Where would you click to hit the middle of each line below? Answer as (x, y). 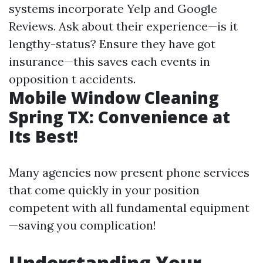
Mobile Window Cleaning (114, 97)
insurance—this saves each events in (109, 61)
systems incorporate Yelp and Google (113, 9)
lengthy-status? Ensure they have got (112, 44)
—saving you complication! (82, 225)
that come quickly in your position (104, 190)
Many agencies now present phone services (129, 172)
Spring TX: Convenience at (119, 117)
